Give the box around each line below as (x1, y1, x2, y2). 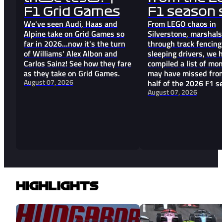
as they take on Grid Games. (24, 67, 120, 80)
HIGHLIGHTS (16, 179, 99, 192)
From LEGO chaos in (148, 18, 216, 30)
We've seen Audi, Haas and (24, 18, 117, 30)
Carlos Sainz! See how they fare (24, 57, 131, 70)
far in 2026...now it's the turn (24, 38, 125, 50)
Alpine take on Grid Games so (24, 28, 124, 40)
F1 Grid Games (24, 6, 120, 18)
